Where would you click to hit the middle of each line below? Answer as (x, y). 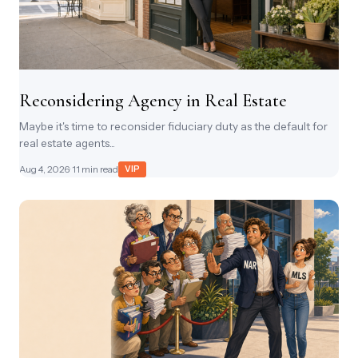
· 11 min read (94, 170)
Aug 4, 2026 (44, 170)
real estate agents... (67, 143)
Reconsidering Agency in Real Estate (153, 101)
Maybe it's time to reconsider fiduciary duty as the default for (173, 127)
